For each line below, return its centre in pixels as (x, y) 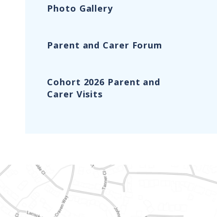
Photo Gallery (80, 8)
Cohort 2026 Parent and (104, 82)
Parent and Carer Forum (105, 45)
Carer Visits (75, 94)
